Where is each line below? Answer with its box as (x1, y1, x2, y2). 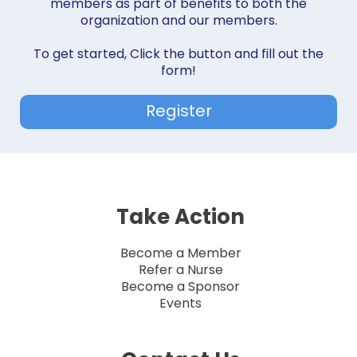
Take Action (116, 202, 245, 232)
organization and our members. (80, 11, 277, 30)
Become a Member (120, 244, 241, 263)
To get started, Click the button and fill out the (33, 45, 324, 64)
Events (159, 294, 202, 313)
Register (145, 100, 212, 123)
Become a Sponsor (121, 277, 240, 296)
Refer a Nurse (138, 261, 223, 280)
